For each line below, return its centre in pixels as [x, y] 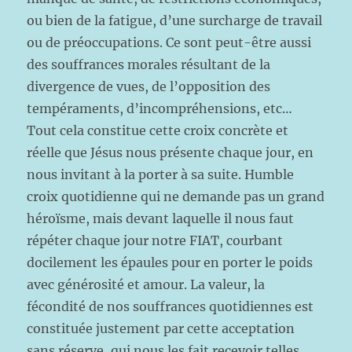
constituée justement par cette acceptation [161, 328]
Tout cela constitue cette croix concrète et [158, 130]
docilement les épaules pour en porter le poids [170, 262]
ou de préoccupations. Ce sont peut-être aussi [169, 42]
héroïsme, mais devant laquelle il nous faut [161, 218]
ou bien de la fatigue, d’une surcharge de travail [175, 20]
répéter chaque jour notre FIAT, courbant [155, 240]
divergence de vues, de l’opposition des [149, 86]
